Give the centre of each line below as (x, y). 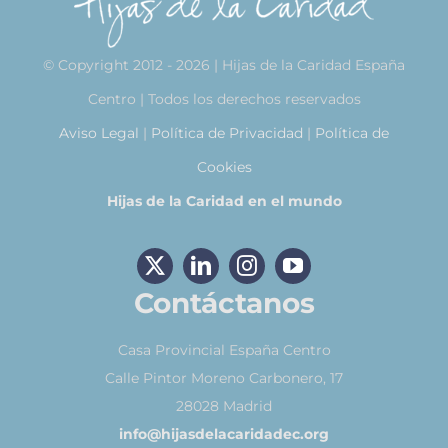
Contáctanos (224, 302)
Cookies (224, 166)
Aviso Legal (99, 132)
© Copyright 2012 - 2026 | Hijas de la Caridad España (224, 64)
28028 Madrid (224, 405)
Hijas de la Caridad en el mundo (224, 200)
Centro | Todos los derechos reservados (224, 98)
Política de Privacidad (227, 132)
